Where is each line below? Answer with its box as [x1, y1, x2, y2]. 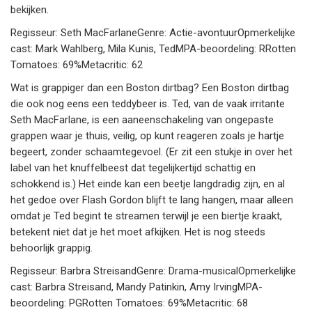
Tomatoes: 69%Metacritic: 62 [10, 58, 143, 72]
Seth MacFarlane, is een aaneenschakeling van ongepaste [10, 114, 274, 127]
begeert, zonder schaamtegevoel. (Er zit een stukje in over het [10, 146, 292, 159]
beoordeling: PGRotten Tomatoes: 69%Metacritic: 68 [10, 297, 248, 310]
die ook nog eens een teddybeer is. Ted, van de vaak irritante [10, 97, 285, 111]
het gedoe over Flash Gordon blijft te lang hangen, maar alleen [10, 194, 293, 207]
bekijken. [10, 3, 49, 17]
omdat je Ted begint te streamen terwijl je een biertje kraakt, [10, 210, 282, 223]
